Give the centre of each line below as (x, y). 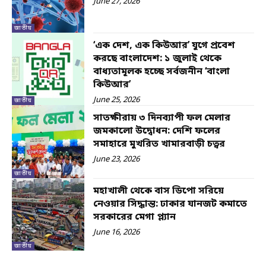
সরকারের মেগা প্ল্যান (135, 217)
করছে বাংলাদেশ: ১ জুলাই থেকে (158, 59)
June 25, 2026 (117, 100)
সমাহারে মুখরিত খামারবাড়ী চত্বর (159, 145)
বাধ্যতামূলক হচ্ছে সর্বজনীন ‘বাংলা (162, 72)
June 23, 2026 (117, 160)
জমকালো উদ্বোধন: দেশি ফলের (157, 132)
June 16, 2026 (117, 232)
